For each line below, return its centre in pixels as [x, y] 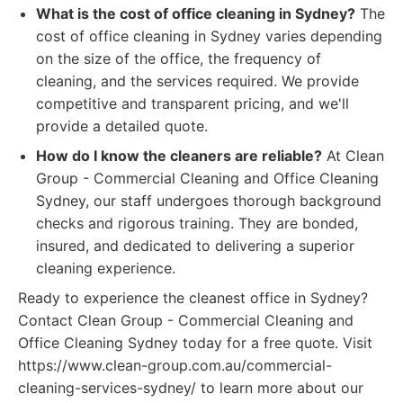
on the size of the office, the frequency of [179, 58]
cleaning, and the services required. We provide [197, 81]
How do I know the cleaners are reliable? [179, 156]
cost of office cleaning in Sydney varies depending [209, 36]
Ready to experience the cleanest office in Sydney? [193, 298]
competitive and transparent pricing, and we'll [193, 103]
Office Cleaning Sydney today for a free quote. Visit [195, 343]
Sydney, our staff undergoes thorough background [209, 201]
